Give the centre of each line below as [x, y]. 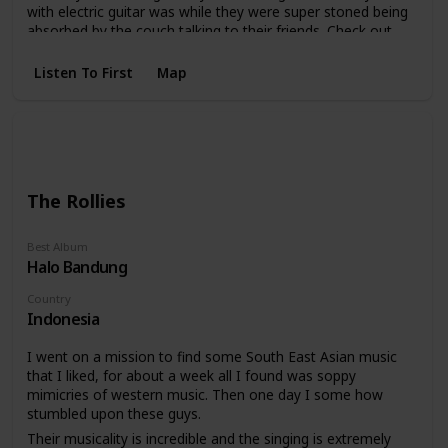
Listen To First [83, 72]
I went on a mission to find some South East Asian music [211, 357]
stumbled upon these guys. [113, 414]
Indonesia [63, 318]
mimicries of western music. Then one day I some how [204, 395]
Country [48, 298]
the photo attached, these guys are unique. [165, 50]
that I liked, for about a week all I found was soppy [191, 376]
